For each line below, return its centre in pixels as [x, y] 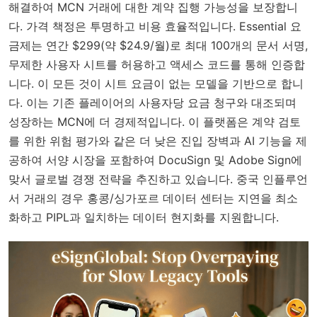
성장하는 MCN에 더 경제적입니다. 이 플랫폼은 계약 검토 [155, 121]
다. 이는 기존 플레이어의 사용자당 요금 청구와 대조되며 [152, 102]
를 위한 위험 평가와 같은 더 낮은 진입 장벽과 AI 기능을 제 [158, 140]
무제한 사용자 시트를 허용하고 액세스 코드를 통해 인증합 [157, 64]
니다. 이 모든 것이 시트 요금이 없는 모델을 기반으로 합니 [156, 83]
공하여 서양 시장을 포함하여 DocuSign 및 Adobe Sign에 [155, 160]
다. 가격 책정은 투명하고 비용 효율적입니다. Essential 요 [155, 26]
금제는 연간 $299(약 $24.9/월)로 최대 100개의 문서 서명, [158, 45]
